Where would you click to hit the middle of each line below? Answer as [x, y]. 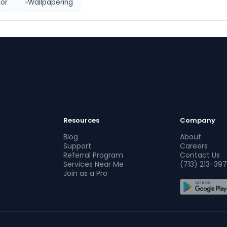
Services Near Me [94, 164]
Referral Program [93, 155]
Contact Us [200, 155]
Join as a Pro [86, 173]
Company [197, 120]
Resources [82, 120]
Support [78, 146]
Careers [194, 146]
